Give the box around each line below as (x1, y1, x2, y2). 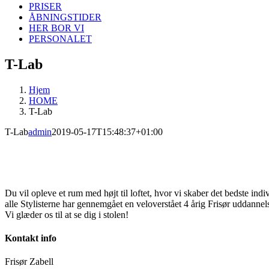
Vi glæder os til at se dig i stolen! (5, 209, 128, 220)
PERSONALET (29, 34, 92, 44)
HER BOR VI (29, 23, 84, 33)
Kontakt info (5, 233, 56, 244)
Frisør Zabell (5, 256, 53, 267)
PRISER (29, 1, 62, 11)
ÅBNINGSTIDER (29, 12, 101, 22)
